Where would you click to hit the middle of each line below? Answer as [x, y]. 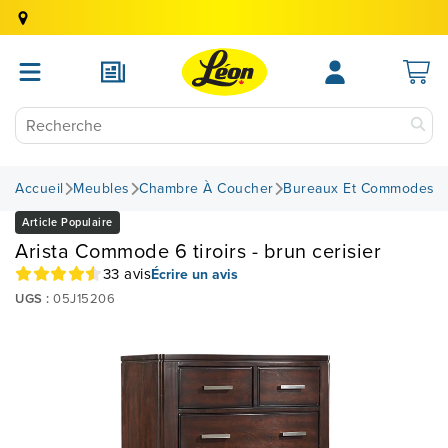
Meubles [101, 188]
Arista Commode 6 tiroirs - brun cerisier [198, 251]
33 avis [126, 273]
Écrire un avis [194, 274]
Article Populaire [67, 222]
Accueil [39, 188]
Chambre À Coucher [206, 188]
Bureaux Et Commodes [359, 188]
